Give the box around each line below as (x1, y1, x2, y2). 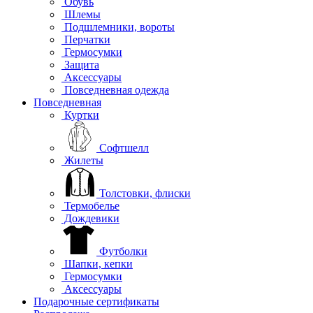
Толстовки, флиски (96, 187, 191, 199)
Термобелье (61, 199, 119, 212)
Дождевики (61, 212, 119, 224)
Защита (61, 58, 99, 71)
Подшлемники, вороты (61, 20, 175, 33)
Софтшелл (96, 141, 149, 154)
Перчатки (61, 33, 110, 45)
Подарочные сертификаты (34, 295, 159, 307)
